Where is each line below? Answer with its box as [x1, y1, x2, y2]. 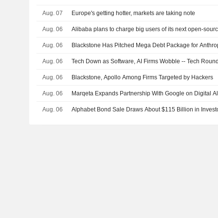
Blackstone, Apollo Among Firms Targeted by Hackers [72, 74, 214, 81]
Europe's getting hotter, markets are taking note [72, 10, 196, 17]
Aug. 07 [42, 10, 63, 17]
